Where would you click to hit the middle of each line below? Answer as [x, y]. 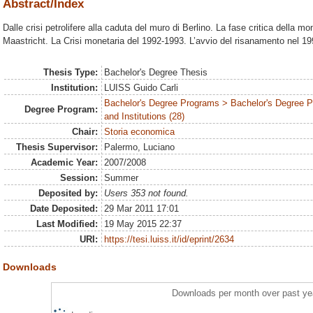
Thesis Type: [70, 72]
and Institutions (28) [145, 116]
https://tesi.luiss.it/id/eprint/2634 [169, 239]
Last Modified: [67, 224]
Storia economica [140, 131]
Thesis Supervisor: [57, 147]
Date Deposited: [64, 208]
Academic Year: [64, 162]
